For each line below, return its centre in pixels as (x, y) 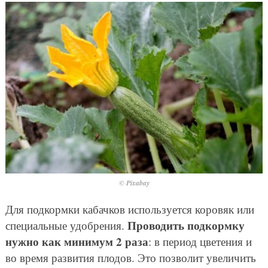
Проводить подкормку (186, 225)
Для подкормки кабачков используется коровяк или (130, 209)
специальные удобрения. (66, 225)
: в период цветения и (200, 241)
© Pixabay (134, 182)
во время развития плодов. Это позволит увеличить (130, 257)
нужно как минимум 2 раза (77, 241)
